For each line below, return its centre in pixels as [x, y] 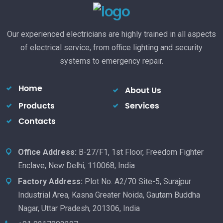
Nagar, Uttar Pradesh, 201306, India [79, 209]
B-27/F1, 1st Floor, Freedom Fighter [140, 152]
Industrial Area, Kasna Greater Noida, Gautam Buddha [109, 195]
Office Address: [47, 152]
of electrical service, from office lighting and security [111, 48]
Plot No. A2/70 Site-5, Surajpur [137, 182]
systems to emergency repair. [111, 61]
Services [142, 106]
